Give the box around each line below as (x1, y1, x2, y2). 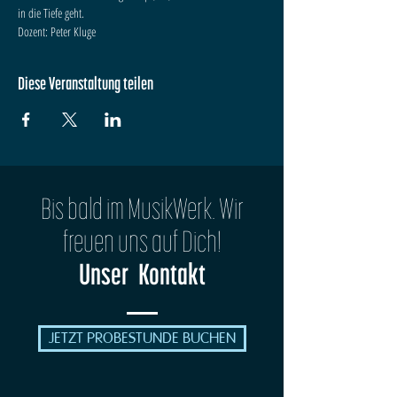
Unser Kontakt (78, 261, 206, 291)
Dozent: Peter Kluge (18, 23, 96, 40)
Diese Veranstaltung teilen (18, 75, 153, 93)
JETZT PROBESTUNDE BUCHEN (49, 329, 236, 347)
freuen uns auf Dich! (62, 229, 222, 258)
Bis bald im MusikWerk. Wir (40, 196, 244, 225)
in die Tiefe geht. (18, 4, 84, 21)
